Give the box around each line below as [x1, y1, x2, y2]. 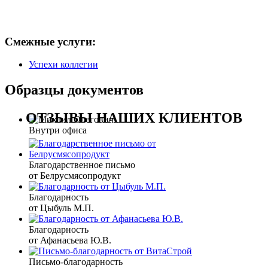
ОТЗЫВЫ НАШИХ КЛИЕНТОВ [26, 110, 242, 126]
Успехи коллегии [29, 59, 98, 70]
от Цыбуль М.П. [29, 203, 94, 214]
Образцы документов [5, 82, 144, 98]
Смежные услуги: [5, 35, 96, 48]
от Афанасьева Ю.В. [29, 235, 111, 246]
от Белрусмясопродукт [29, 170, 121, 181]
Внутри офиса [29, 124, 87, 135]
